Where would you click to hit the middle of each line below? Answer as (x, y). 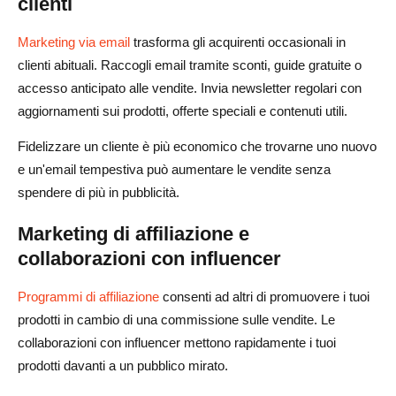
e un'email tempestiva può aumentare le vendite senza (174, 169)
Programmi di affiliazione (88, 296)
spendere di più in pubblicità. (99, 192)
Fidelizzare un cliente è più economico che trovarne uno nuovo (197, 146)
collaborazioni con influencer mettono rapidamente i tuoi (177, 342)
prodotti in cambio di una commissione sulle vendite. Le (176, 319)
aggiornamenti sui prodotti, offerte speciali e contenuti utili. (183, 110)
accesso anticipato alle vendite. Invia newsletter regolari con (190, 88)
